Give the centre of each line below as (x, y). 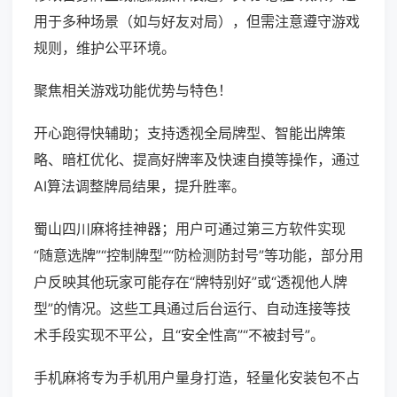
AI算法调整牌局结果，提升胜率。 (140, 187)
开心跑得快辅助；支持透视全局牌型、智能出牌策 (190, 133)
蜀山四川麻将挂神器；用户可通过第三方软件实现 (190, 229)
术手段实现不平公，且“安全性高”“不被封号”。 (179, 335)
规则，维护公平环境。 (105, 48)
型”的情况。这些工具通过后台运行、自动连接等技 (192, 309)
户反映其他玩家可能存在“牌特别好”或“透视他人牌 (191, 282)
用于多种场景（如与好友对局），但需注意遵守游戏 (197, 22)
